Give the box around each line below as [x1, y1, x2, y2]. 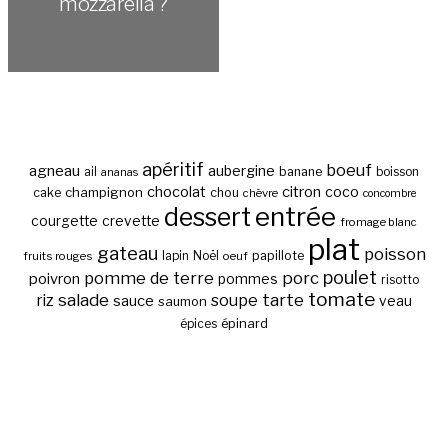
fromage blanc [340, 214, 417, 229]
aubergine [208, 161, 275, 179]
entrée [255, 200, 336, 232]
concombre [362, 186, 416, 200]
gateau [96, 241, 158, 265]
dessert [164, 201, 251, 232]
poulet [323, 266, 377, 288]
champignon [64, 184, 143, 200]
